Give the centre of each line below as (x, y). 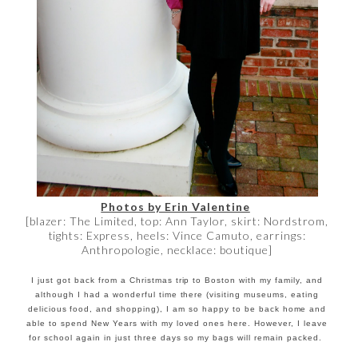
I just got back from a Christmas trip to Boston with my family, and (177, 280)
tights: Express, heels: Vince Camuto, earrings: (177, 236)
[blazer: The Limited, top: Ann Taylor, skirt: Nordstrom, (177, 221)
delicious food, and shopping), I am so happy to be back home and (177, 309)
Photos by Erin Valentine (175, 207)
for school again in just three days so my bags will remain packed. (177, 338)
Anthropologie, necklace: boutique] (177, 250)
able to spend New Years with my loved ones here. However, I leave (177, 324)
